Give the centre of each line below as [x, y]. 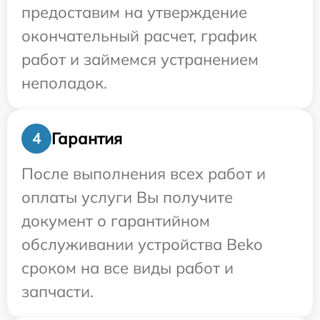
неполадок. [64, 83]
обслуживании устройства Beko [142, 244]
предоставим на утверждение [134, 12]
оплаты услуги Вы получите [127, 197]
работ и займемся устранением [140, 59]
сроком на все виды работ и [127, 268]
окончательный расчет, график [139, 36]
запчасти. [57, 291]
